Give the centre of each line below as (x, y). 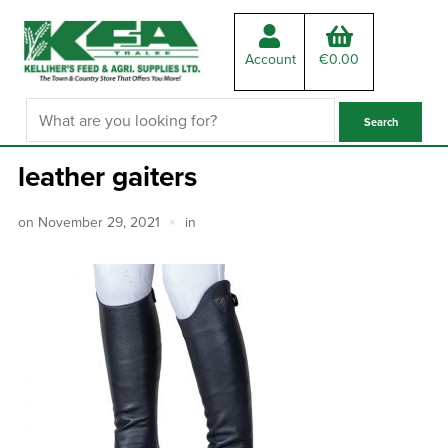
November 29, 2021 (98, 221)
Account (270, 59)
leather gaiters (107, 175)
